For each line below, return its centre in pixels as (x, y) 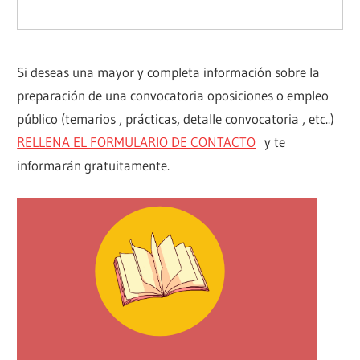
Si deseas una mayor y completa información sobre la (169, 72)
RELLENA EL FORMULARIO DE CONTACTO (137, 142)
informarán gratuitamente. (94, 166)
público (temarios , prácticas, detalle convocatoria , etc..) (176, 119)
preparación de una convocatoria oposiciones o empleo (173, 96)
